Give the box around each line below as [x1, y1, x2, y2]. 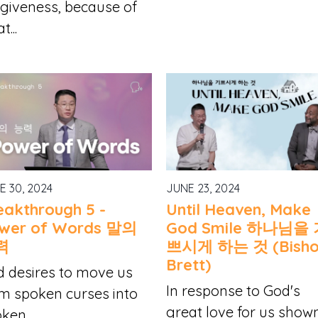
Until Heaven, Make [166, 199, 312, 219]
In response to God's [166, 281, 301, 300]
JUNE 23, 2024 [166, 181, 241, 196]
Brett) [166, 254, 212, 275]
